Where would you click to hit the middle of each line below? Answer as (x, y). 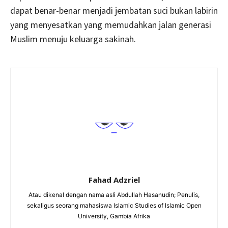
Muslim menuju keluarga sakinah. (73, 39)
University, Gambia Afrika (114, 216)
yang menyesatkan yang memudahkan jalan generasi (111, 25)
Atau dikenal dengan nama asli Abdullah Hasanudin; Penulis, (114, 194)
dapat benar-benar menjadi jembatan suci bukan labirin (114, 11)
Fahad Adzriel (114, 179)
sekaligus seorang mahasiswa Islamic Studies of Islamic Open (114, 205)
